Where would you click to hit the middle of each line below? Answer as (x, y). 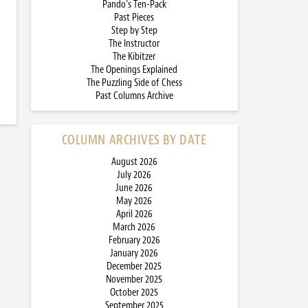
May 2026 (134, 201)
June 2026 (134, 188)
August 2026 (134, 162)
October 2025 (134, 293)
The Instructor (134, 44)
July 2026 (134, 175)
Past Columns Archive (134, 96)
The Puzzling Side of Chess (134, 83)
